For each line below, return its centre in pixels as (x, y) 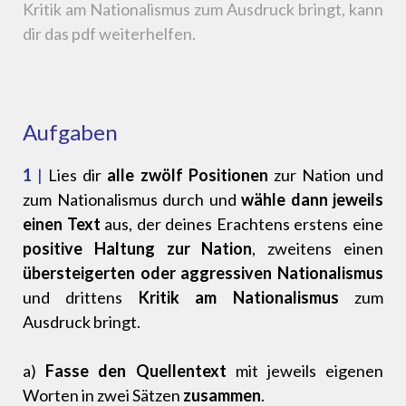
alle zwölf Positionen (188, 175)
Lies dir (75, 175)
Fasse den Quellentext (131, 371)
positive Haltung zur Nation (138, 249)
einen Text (62, 224)
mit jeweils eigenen (304, 371)
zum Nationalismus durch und (132, 200)
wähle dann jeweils (312, 200)
